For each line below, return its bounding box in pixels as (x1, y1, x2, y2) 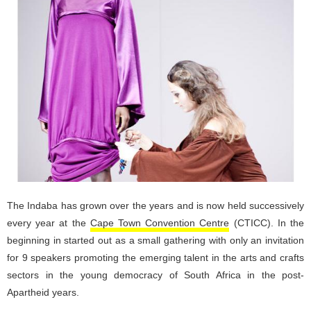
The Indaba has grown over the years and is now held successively (7, 200, 304, 212)
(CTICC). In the (229, 217, 305, 229)
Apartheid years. (7, 287, 79, 299)
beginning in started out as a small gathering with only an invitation (7, 235, 304, 246)
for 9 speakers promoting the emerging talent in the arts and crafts (7, 252, 304, 264)
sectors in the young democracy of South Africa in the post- (7, 269, 304, 281)
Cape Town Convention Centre (90, 217, 230, 229)
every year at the (7, 217, 90, 229)
